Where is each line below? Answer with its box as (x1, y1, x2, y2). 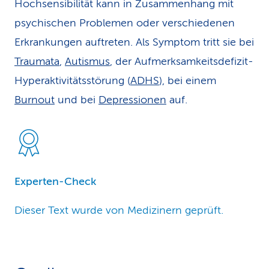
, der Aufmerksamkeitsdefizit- (110, 55, 253, 67)
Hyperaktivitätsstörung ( (14, 74, 130, 86)
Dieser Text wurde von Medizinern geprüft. (14, 204, 223, 216)
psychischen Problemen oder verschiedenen (14, 17, 235, 29)
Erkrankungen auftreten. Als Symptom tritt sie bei (14, 36, 254, 48)
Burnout (14, 94, 55, 106)
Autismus (65, 55, 110, 67)
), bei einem (159, 74, 216, 86)
